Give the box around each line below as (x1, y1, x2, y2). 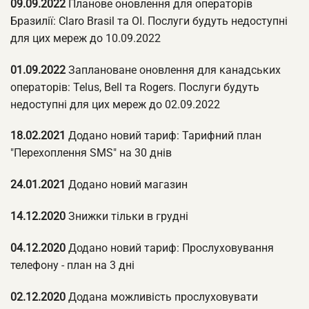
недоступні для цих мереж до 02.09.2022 (10, 97, 220, 111)
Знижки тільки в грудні (66, 209, 188, 223)
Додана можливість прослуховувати (66, 290, 258, 303)
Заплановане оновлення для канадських (66, 63, 281, 77)
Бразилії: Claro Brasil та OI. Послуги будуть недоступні (10, 14, 288, 28)
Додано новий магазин (66, 178, 188, 192)
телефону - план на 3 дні (10, 258, 134, 272)
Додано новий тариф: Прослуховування (66, 241, 274, 255)
